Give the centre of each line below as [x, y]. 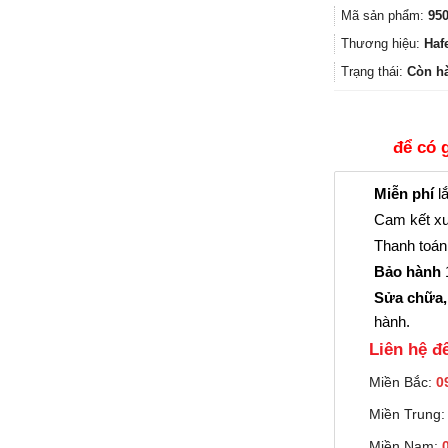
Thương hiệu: [382, 44]
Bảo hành [407, 271]
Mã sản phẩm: [384, 16]
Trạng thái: [374, 72]
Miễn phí [404, 193]
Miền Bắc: [402, 382]
